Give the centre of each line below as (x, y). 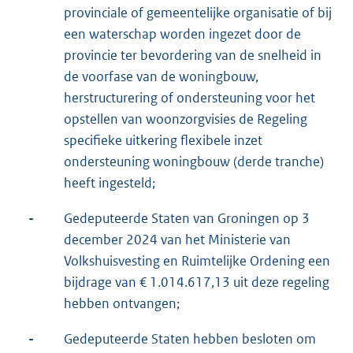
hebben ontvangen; (122, 304)
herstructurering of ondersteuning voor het (190, 98)
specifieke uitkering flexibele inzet (163, 141)
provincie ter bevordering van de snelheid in (193, 56)
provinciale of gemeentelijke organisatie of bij (198, 13)
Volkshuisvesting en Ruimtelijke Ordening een (197, 261)
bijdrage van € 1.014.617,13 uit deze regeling (197, 282)
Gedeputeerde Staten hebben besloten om (190, 339)
